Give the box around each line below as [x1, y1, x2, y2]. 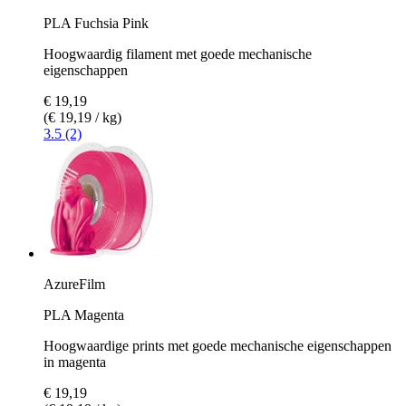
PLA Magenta [43, 306, 124, 323]
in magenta [43, 353, 106, 370]
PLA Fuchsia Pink [43, 14, 149, 31]
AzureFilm [43, 275, 105, 292]
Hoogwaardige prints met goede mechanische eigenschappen [43, 337, 391, 353]
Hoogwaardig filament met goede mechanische [43, 45, 312, 62]
